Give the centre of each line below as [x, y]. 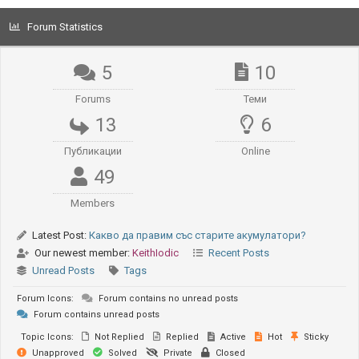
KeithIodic [155, 253]
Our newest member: [82, 253]
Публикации [93, 151]
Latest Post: [59, 235]
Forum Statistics [65, 27]
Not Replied [118, 337]
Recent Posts [239, 253]
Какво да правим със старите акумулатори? [198, 235]
